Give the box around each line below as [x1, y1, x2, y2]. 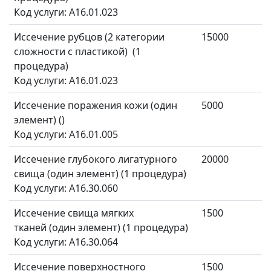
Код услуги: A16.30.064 [14, 235, 120, 249]
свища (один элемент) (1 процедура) [14, 167, 186, 181]
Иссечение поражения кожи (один [14, 99, 177, 113]
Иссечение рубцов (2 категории [14, 30, 165, 44]
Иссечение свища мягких [14, 206, 134, 220]
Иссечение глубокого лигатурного [14, 152, 177, 166]
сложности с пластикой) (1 [14, 45, 141, 59]
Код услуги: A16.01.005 [14, 128, 120, 142]
